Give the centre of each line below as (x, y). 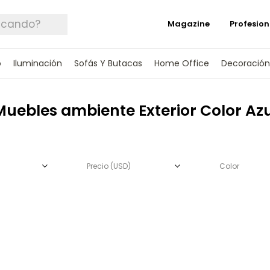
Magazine (189, 24)
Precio (99, 166)
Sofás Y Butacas (108, 63)
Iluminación (37, 63)
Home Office (181, 63)
